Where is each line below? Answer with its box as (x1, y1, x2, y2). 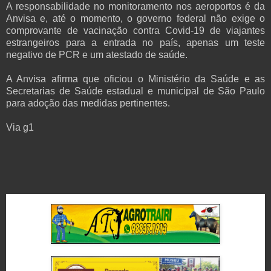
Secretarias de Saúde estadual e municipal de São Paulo (6, 86, 265, 97)
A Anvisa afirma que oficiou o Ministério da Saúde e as (6, 74, 265, 85)
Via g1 (6, 122, 34, 133)
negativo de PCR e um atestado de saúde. (6, 50, 188, 60)
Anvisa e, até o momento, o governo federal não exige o (6, 13, 265, 24)
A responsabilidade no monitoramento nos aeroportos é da (6, 1, 265, 12)
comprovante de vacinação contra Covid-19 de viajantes (6, 25, 265, 36)
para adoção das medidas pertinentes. (6, 98, 170, 109)
